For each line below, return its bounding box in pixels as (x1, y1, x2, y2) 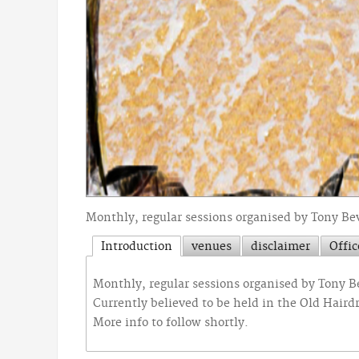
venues (192, 240, 232, 255)
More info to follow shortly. (93, 316, 248, 331)
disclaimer (251, 240, 310, 255)
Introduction (101, 240, 172, 255)
